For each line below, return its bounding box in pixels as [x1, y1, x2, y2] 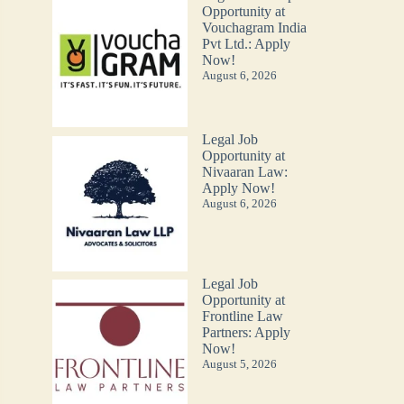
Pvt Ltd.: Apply [201, 36, 290, 52]
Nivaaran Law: [201, 163, 288, 179]
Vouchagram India [201, 20, 307, 36]
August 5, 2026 [201, 356, 277, 371]
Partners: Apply [201, 324, 290, 340]
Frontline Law [201, 308, 283, 324]
